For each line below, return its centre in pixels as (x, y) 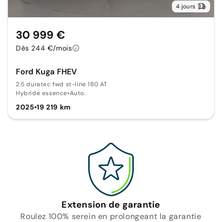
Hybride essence (42, 93)
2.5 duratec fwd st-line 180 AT (62, 84)
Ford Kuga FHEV (47, 71)
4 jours (186, 6)
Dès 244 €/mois (44, 48)
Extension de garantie (111, 204)
